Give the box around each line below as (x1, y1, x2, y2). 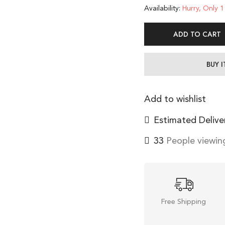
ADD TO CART (173, 29, 221, 39)
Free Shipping (161, 198, 206, 206)
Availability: (144, 5, 180, 12)
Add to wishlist (144, 94, 206, 104)
